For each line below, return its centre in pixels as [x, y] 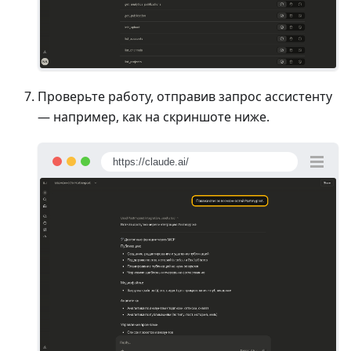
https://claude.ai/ [151, 161]
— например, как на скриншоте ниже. [154, 117]
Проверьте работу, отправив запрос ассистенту [185, 97]
